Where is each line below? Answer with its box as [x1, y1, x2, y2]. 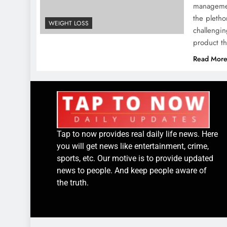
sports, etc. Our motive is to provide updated [57, 153, 213, 163]
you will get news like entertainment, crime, [57, 141, 209, 151]
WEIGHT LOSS [49, 19, 89, 28]
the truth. [57, 177, 89, 187]
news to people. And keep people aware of [57, 165, 207, 175]
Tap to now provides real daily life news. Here [57, 129, 218, 139]
